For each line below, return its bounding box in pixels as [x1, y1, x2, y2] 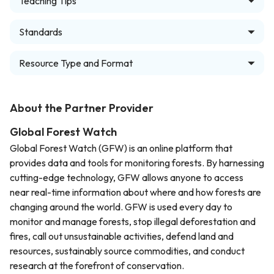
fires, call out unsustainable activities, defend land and [10, 230, 234, 242]
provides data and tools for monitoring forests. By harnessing [10, 157, 264, 169]
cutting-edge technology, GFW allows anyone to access [10, 171, 243, 183]
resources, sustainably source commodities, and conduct [10, 245, 245, 257]
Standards [19, 26, 62, 38]
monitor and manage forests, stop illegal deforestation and [10, 215, 256, 228]
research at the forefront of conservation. [10, 259, 184, 272]
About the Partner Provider [10, 101, 154, 115]
